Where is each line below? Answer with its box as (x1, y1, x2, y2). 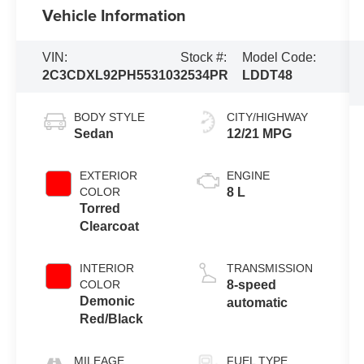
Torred (80, 201, 121, 215)
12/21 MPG (226, 126, 292, 141)
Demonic (80, 293, 136, 308)
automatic (226, 295, 288, 310)
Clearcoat (80, 219, 140, 233)
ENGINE (226, 168, 270, 182)
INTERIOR (80, 261, 135, 275)
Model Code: (242, 50, 317, 64)
